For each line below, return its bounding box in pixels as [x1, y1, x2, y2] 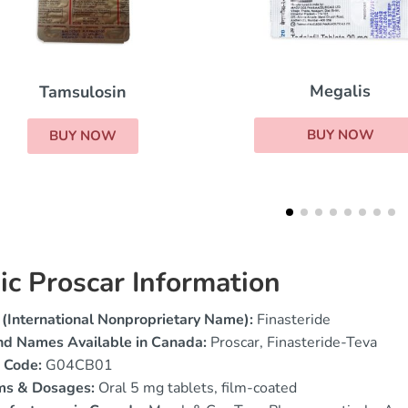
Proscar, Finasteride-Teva [207, 332, 377, 352]
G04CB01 [42, 355, 113, 375]
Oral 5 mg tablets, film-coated [95, 378, 297, 398]
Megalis [66, 80, 127, 103]
